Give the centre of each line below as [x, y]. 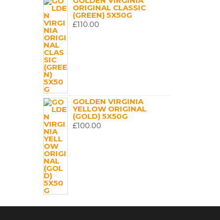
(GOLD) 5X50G [100, 116]
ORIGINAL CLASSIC [109, 8]
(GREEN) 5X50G [102, 15]
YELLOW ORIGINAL [109, 109]
